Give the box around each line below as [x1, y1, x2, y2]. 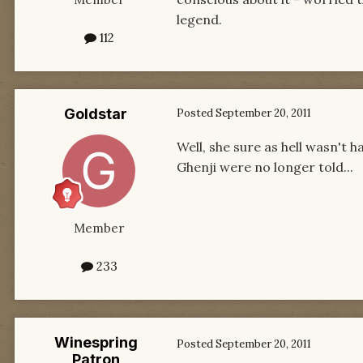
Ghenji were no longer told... [177, 158, 353, 175]
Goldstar [64, 105, 127, 122]
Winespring [53, 333, 138, 351]
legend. [177, 11, 222, 28]
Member [74, 220, 124, 236]
